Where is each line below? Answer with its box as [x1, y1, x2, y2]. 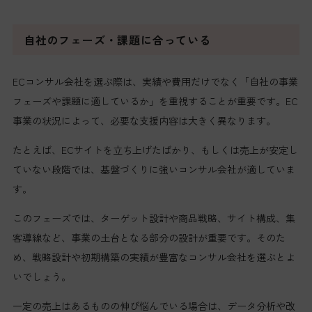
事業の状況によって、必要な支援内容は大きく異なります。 [12, 114, 276, 128]
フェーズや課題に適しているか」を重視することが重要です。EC [12, 94, 298, 109]
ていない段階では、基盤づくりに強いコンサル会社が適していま [12, 162, 295, 177]
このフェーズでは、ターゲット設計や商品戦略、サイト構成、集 [12, 211, 295, 226]
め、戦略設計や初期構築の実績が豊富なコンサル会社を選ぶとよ [12, 250, 295, 265]
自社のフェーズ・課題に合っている [23, 31, 211, 49]
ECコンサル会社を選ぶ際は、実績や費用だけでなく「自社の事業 [12, 75, 298, 89]
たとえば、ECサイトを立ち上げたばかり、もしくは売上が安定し [12, 143, 298, 157]
